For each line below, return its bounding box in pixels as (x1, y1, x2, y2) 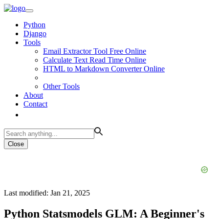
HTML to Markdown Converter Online (43, 65, 165, 73)
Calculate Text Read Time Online (43, 56, 146, 64)
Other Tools (43, 82, 80, 90)
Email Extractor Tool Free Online (43, 47, 146, 55)
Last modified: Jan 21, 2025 (4, 189, 90, 197)
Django (23, 29, 46, 38)
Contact (23, 100, 47, 108)
